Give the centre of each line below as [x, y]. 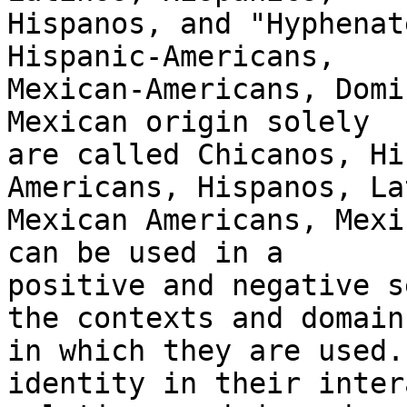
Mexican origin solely [189, 122]
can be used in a [145, 253]
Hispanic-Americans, [171, 57]
